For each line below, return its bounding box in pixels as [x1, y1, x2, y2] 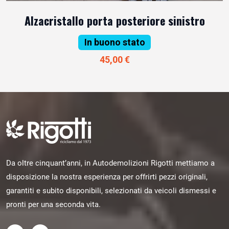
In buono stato [84, 36, 145, 48]
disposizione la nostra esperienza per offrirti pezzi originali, [6, 172, 208, 182]
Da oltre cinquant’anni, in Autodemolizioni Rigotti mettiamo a [6, 158, 215, 168]
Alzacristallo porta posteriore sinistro [24, 12, 205, 29]
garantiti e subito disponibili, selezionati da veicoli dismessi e [6, 186, 216, 196]
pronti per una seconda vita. [6, 200, 101, 210]
